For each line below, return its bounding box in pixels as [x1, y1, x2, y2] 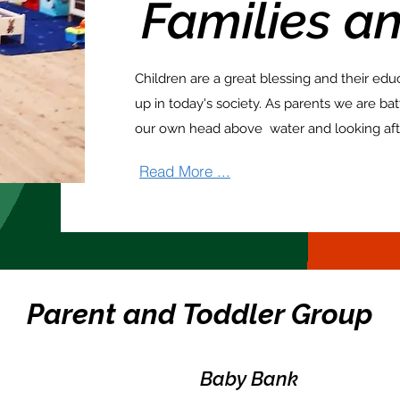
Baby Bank [200, 367, 298, 390]
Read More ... [139, 161, 231, 180]
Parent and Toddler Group [26, 297, 373, 330]
